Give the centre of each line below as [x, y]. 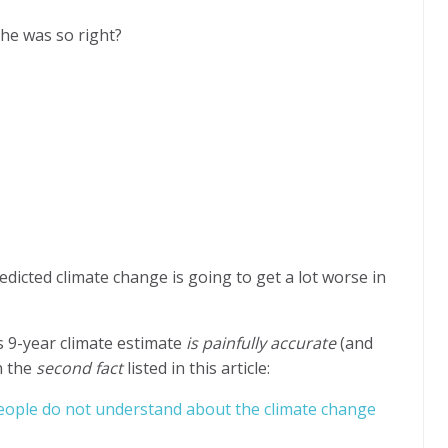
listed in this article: [196, 367]
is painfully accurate [261, 342]
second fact [79, 367]
